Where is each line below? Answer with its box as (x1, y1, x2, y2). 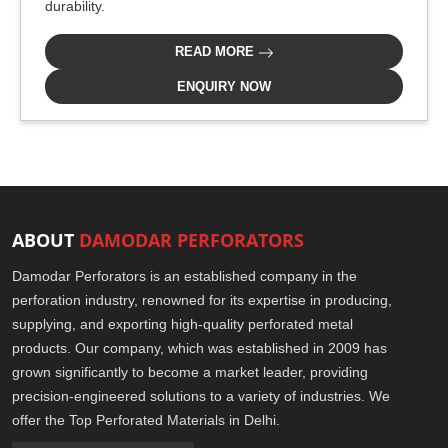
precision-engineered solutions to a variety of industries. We (12, 388, 390, 404)
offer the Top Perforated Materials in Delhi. (12, 412, 280, 428)
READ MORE (174, 44, 258, 59)
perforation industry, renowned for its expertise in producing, (12, 292, 392, 308)
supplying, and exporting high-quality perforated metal (12, 316, 353, 332)
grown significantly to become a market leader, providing (12, 364, 368, 380)
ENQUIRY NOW (177, 79, 271, 94)
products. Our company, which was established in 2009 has (12, 340, 387, 356)
